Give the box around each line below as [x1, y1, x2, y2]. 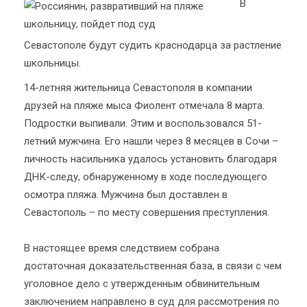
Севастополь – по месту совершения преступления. [24, 206, 269, 219]
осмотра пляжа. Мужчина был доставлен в [24, 188, 228, 201]
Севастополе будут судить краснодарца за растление [24, 39, 282, 51]
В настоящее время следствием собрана [24, 242, 219, 254]
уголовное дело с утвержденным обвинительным [24, 278, 260, 290]
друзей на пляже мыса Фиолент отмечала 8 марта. [24, 99, 265, 112]
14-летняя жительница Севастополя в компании [24, 82, 252, 94]
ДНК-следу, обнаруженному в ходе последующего [24, 171, 267, 183]
